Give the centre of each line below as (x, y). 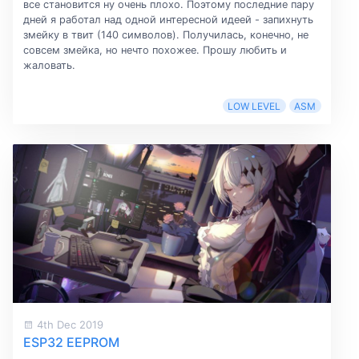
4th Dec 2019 (68, 324)
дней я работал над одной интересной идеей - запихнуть (168, 19)
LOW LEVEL (254, 106)
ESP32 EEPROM (71, 343)
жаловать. (49, 65)
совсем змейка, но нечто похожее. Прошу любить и (155, 50)
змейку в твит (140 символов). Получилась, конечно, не (165, 34)
